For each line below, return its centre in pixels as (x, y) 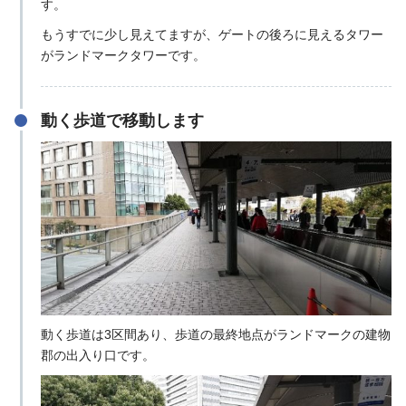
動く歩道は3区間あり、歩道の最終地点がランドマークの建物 (215, 335)
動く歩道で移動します (122, 120)
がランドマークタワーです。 (123, 56)
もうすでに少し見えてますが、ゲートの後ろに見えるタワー (212, 35)
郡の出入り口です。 (97, 356)
